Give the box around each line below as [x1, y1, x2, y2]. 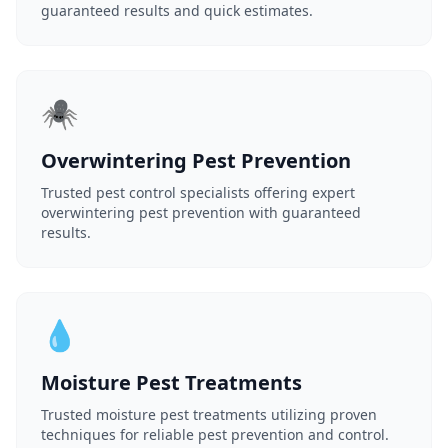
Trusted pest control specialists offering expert [41, 183, 355, 202]
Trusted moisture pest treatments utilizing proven [41, 405, 377, 424]
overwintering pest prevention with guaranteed [41, 203, 361, 222]
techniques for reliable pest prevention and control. [41, 425, 389, 444]
